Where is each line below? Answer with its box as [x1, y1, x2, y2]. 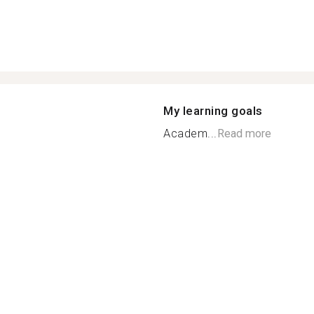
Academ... [163, 127, 217, 140]
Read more [217, 127, 271, 140]
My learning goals [163, 104, 263, 118]
